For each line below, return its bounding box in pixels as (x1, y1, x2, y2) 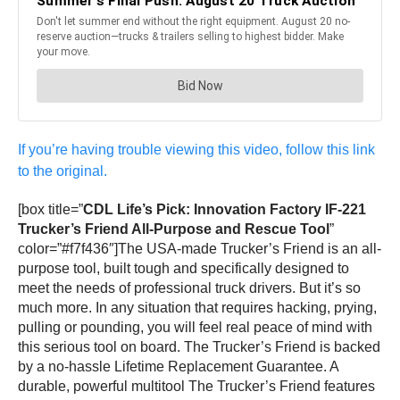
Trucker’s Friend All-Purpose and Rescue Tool (18, 221, 329, 237)
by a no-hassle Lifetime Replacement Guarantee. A (18, 359, 338, 375)
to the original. (18, 163, 111, 179)
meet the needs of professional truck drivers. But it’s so (18, 280, 361, 296)
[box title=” (18, 202, 83, 218)
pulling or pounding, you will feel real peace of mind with (18, 320, 372, 336)
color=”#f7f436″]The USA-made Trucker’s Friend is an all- (18, 241, 381, 257)
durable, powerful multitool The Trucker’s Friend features (18, 379, 375, 395)
